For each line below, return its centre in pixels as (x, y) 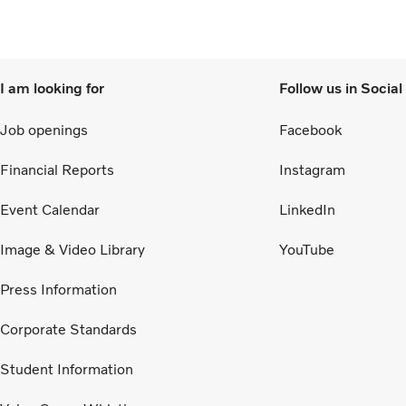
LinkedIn (307, 209)
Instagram (312, 169)
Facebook (310, 130)
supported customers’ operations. (125, 12)
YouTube (307, 249)
